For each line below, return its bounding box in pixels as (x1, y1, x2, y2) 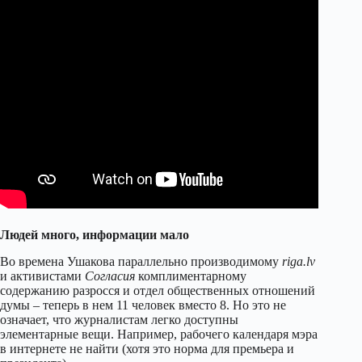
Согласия (85, 269, 135, 283)
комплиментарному (135, 269, 246, 283)
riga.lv (282, 255, 315, 268)
